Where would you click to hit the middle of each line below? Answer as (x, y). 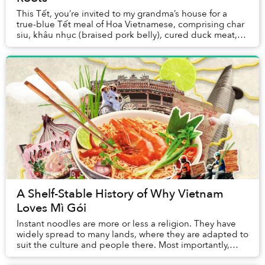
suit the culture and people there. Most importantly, (123, 245)
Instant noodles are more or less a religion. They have (126, 224)
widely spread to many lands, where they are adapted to (132, 235)
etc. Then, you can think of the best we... (100, 46)
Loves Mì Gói (51, 208)
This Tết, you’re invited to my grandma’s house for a (122, 14)
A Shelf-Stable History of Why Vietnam (120, 194)
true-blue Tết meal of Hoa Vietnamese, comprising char (130, 25)
